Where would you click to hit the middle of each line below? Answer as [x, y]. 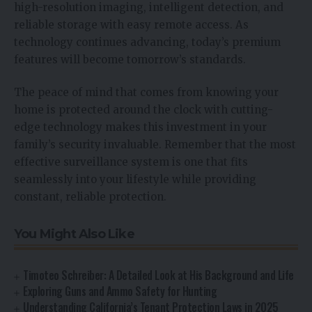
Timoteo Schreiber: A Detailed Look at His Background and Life [158, 275]
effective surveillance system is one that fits [131, 162]
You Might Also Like [74, 234]
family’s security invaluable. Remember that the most [155, 145]
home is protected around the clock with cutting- [143, 110]
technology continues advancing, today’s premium [147, 42]
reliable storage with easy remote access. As [131, 24]
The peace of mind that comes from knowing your [146, 93]
